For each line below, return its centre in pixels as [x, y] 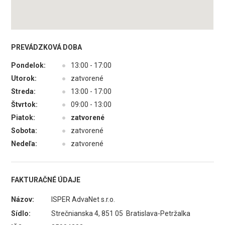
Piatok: [23, 118]
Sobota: [24, 131]
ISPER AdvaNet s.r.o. [83, 199]
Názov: [23, 199]
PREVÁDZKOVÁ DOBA [47, 47]
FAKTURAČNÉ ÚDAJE [46, 180]
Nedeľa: [24, 144]
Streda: [24, 91]
